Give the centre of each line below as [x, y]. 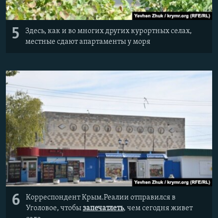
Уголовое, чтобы [54, 208]
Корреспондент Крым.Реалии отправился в [101, 197]
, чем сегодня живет [158, 208]
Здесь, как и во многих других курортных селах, [109, 31]
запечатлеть [103, 208]
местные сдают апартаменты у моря [88, 42]
